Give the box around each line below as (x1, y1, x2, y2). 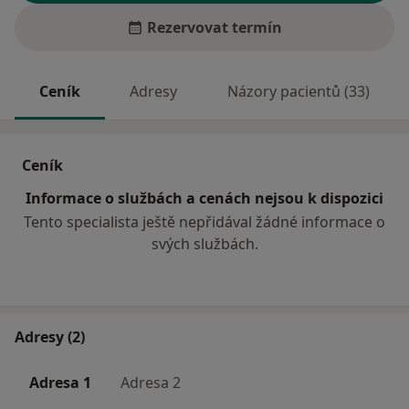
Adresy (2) (15, 327, 85, 348)
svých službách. (151, 234, 258, 255)
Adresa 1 (29, 372, 91, 393)
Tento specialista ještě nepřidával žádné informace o (24, 212, 385, 233)
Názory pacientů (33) (226, 81, 370, 102)
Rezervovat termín (147, 17, 282, 38)
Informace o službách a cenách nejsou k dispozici (26, 188, 383, 209)
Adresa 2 (121, 372, 181, 393)
